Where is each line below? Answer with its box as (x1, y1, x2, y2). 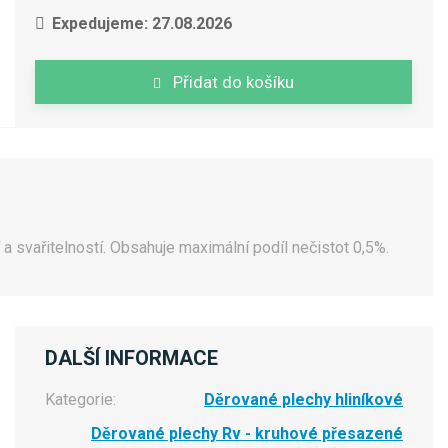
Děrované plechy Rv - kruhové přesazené (90, 424, 403, 444)
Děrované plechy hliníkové (203, 390, 403, 410)
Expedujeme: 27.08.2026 (51, 14, 232, 34)
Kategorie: (44, 390, 116, 410)
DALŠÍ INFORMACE (44, 346, 218, 371)
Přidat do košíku (172, 72, 294, 93)
